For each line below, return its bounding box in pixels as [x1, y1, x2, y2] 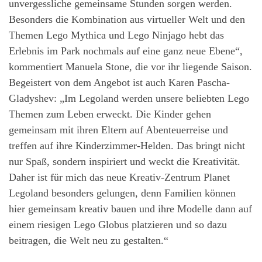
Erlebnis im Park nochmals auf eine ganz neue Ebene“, [9, 44, 243, 57]
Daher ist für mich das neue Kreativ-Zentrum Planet [9, 171, 230, 183]
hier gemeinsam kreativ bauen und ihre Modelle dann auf [9, 202, 252, 215]
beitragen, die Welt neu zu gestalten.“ [9, 234, 171, 246]
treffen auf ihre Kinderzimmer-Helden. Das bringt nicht [9, 139, 245, 151]
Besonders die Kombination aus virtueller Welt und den [9, 13, 245, 25]
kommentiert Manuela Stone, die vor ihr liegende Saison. [9, 60, 252, 73]
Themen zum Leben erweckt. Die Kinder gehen [9, 108, 211, 120]
